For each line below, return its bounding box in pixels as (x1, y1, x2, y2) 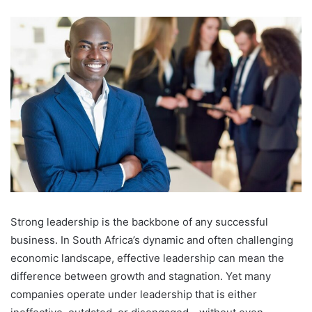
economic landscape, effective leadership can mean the (10, 251, 284, 265)
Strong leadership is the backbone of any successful (10, 214, 268, 228)
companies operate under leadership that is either (10, 287, 257, 301)
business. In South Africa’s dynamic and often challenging (10, 233, 293, 247)
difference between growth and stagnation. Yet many (10, 269, 271, 283)
